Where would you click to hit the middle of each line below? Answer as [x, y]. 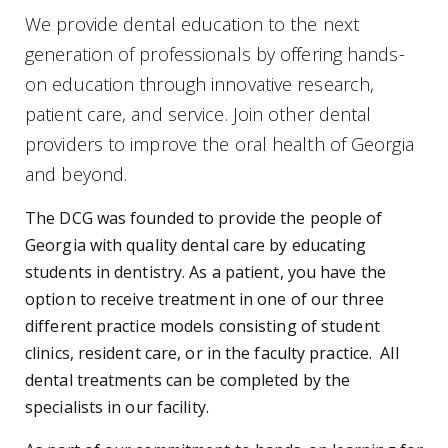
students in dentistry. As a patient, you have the [205, 272]
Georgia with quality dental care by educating [196, 245]
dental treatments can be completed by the [188, 380]
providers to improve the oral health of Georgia [219, 144]
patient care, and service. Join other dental [198, 114]
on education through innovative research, [200, 84]
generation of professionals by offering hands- [215, 54]
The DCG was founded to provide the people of [204, 218]
